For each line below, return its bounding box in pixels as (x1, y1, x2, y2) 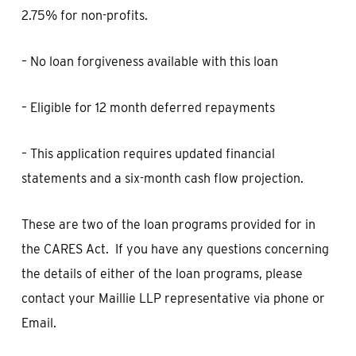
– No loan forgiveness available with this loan (21, 54, 278, 69)
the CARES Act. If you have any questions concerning (21, 242, 329, 257)
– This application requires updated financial (21, 146, 275, 161)
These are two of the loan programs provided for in (21, 217, 315, 232)
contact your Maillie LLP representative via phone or (21, 291, 325, 306)
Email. (21, 315, 56, 331)
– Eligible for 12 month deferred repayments (21, 100, 275, 115)
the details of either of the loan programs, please (21, 266, 303, 281)
